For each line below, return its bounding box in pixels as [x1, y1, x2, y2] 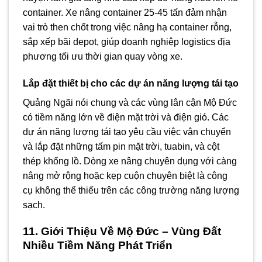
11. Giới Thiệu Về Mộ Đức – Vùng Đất [23, 225, 221, 237]
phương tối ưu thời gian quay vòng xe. [23, 51, 182, 62]
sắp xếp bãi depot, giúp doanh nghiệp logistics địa [23, 37, 230, 47]
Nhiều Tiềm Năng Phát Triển [23, 239, 173, 251]
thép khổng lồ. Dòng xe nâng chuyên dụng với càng [23, 156, 237, 167]
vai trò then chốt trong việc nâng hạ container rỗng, [23, 22, 232, 33]
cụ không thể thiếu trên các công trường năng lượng [23, 185, 239, 196]
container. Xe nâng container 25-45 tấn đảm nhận [23, 8, 227, 18]
